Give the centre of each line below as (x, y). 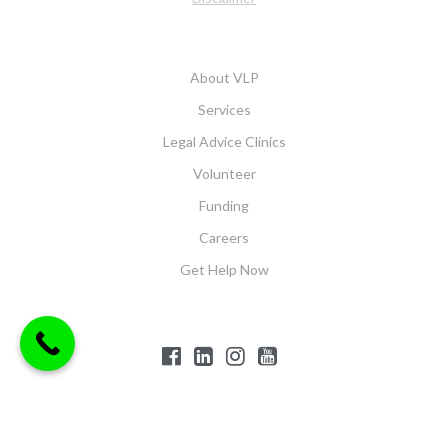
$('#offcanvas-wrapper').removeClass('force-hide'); (222, 396)
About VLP (224, 77)
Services (224, 109)
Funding (224, 205)
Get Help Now (224, 269)
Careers (224, 237)
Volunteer (224, 173)
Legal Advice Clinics (224, 141)
